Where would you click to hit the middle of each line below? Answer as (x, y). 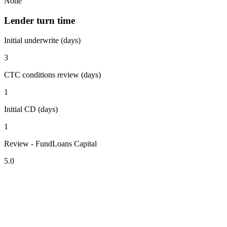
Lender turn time (40, 21)
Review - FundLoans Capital (50, 143)
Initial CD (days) (31, 109)
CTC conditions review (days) (52, 74)
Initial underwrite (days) (42, 40)
